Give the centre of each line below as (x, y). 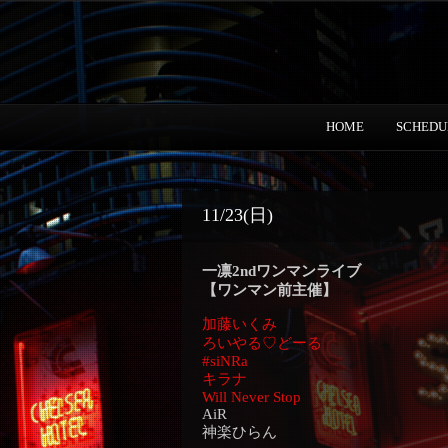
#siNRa (225, 361)
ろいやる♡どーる (262, 343)
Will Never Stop (251, 397)
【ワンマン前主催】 (269, 290)
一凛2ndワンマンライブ (281, 271)
